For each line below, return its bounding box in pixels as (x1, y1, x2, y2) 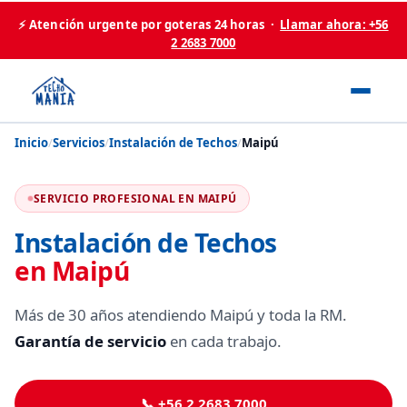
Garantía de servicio (15, 331, 166, 352)
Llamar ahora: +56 (280, 16, 389, 33)
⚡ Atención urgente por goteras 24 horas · (18, 16, 281, 33)
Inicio (15, 134, 48, 151)
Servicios (53, 134, 104, 151)
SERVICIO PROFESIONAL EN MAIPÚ (34, 191, 237, 206)
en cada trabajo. (166, 331, 282, 352)
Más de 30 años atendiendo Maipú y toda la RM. (15, 304, 347, 325)
